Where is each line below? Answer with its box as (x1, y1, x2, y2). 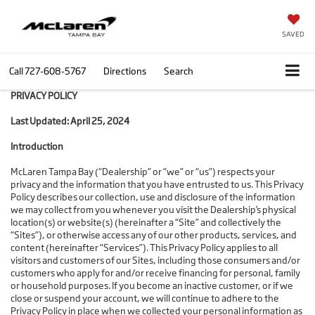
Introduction (11, 141, 63, 153)
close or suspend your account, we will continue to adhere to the (11, 292, 279, 304)
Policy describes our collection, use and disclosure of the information (11, 191, 295, 203)
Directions (103, 65, 146, 77)
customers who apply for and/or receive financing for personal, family (11, 267, 300, 279)
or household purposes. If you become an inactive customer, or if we (11, 280, 293, 292)
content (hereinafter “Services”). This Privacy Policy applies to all (11, 242, 278, 254)
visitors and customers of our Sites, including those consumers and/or (11, 255, 300, 266)
